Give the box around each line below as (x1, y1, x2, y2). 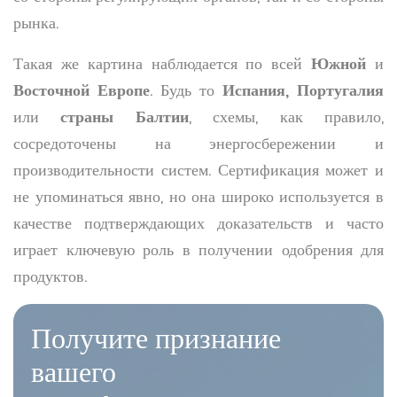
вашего (31, 352, 116, 392)
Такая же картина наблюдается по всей (13, 52, 312, 74)
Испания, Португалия (222, 79, 384, 101)
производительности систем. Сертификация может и (13, 159, 384, 181)
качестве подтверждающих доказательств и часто (13, 212, 384, 234)
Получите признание (31, 318, 281, 358)
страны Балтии (60, 105, 189, 128)
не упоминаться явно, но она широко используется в (13, 185, 384, 207)
